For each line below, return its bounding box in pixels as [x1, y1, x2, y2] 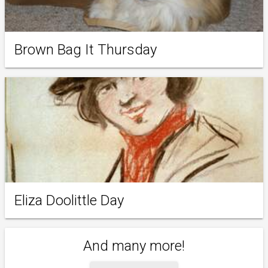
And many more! [83, 237, 185, 254]
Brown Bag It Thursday [14, 41, 157, 58]
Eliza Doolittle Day [14, 191, 124, 209]
